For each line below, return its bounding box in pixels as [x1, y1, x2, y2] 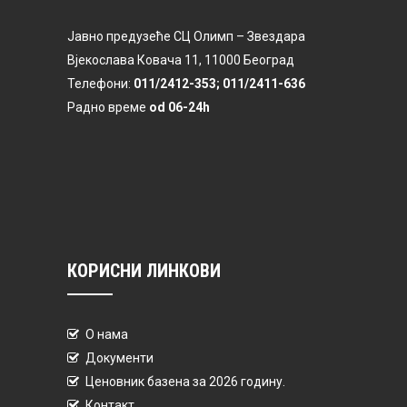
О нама [85, 327, 128, 342]
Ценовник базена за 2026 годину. [85, 374, 285, 390]
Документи [85, 351, 154, 366]
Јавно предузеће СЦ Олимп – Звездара [67, 29, 305, 45]
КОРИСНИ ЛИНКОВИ [67, 260, 221, 283]
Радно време [67, 100, 149, 115]
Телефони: [67, 76, 134, 92]
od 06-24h [149, 100, 210, 115]
